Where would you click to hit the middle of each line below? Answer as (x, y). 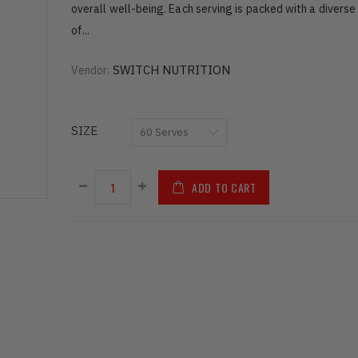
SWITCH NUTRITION (171, 70)
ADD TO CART (224, 188)
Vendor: (90, 71)
